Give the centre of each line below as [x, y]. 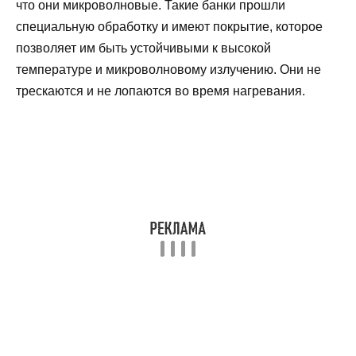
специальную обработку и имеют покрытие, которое [169, 26]
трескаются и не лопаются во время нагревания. [161, 91]
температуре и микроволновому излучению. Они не [168, 69]
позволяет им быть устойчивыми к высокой [143, 48]
